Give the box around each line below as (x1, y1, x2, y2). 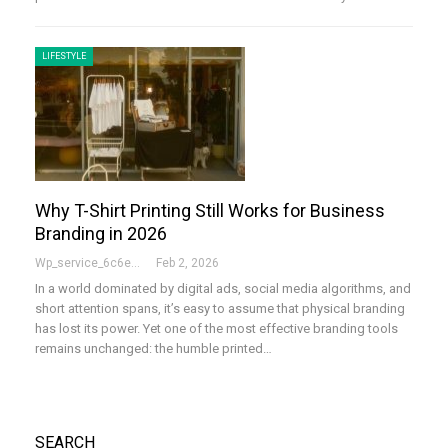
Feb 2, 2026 (156, 256, 219, 271)
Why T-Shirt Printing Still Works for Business (35, 200, 385, 222)
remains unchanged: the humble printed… (35, 341, 272, 357)
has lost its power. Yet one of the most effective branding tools (35, 321, 398, 337)
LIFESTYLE (42, 50, 86, 61)
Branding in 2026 (35, 223, 167, 245)
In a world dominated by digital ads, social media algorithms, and (35, 281, 411, 297)
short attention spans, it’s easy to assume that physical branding (35, 301, 405, 317)
